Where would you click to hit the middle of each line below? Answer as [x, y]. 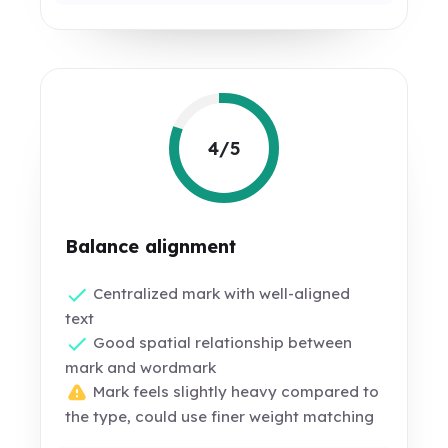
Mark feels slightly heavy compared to [234, 392]
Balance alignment [151, 246]
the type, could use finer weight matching [220, 417]
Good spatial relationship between [221, 343]
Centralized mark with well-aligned [220, 293]
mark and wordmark [141, 368]
